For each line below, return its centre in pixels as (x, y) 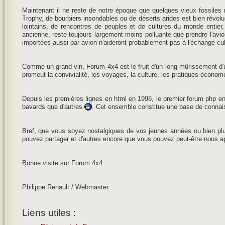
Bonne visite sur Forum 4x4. (63, 163)
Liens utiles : (49, 213)
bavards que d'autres (53, 107)
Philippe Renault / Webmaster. (66, 187)
